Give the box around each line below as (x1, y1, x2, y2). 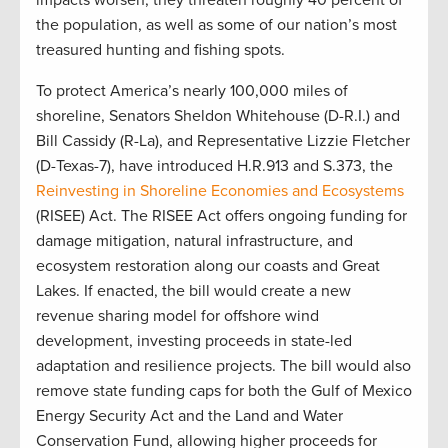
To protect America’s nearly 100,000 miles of (36, 80, 348, 101)
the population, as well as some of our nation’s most (36, 14, 397, 35)
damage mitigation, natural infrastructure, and (36, 230, 353, 251)
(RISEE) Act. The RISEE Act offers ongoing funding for (36, 205, 407, 226)
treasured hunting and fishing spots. (36, 39, 289, 60)
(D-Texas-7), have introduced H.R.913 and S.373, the (36, 155, 393, 176)
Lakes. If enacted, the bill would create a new (36, 280, 351, 301)
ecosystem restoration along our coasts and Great (36, 255, 380, 276)
